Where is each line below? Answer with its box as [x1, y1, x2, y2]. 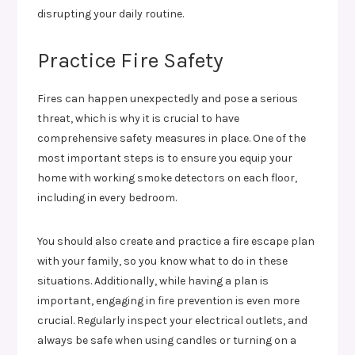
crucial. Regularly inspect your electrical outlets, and [37, 314, 308, 327]
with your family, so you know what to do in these [37, 254, 288, 268]
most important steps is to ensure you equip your [37, 151, 293, 165]
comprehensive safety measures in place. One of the [37, 132, 307, 145]
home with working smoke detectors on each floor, [37, 171, 298, 185]
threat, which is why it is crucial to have [37, 112, 240, 125]
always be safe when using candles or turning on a [37, 334, 297, 347]
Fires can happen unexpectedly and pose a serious [37, 92, 299, 105]
